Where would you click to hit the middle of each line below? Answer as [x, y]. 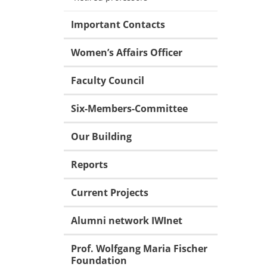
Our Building [101, 137]
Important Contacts [118, 25]
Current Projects [110, 193]
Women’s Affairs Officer [127, 53]
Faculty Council [108, 81]
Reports [89, 165]
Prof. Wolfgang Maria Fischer [139, 249]
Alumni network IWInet [127, 221]
